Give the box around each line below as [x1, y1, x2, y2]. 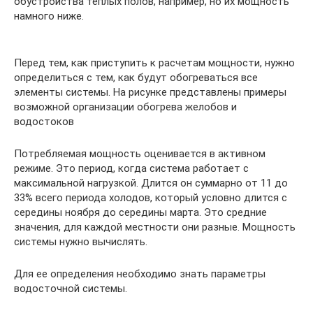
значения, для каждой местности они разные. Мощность [14, 220, 296, 233]
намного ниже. [14, 9, 84, 22]
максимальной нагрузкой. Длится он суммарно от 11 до [14, 176, 288, 189]
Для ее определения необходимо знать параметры [14, 267, 265, 280]
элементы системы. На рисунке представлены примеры [14, 85, 286, 99]
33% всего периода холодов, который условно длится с [14, 191, 287, 204]
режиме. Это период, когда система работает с [14, 161, 249, 175]
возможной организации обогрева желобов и [14, 100, 237, 113]
